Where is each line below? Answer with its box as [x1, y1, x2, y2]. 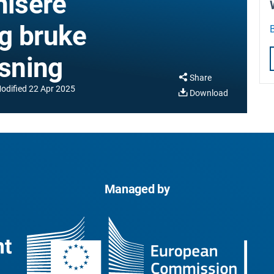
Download [189, 88, 228, 98]
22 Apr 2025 [29, 84, 75, 94]
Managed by [104, 182, 170, 196]
